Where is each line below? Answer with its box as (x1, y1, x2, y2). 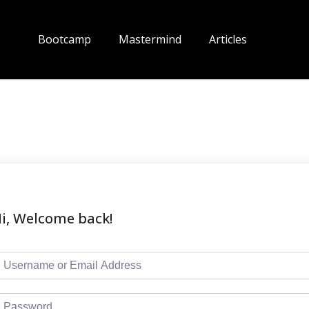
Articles (208, 32, 247, 47)
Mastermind (118, 32, 181, 47)
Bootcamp (37, 32, 91, 47)
